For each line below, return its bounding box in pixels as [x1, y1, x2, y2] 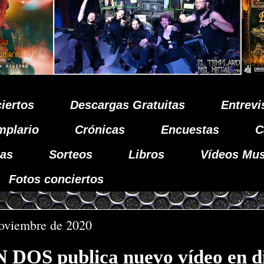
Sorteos [49, 148, 93, 161]
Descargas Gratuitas [70, 98, 185, 111]
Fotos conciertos [9, 173, 104, 186]
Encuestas [161, 123, 219, 136]
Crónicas [75, 123, 125, 136]
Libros [128, 148, 164, 161]
